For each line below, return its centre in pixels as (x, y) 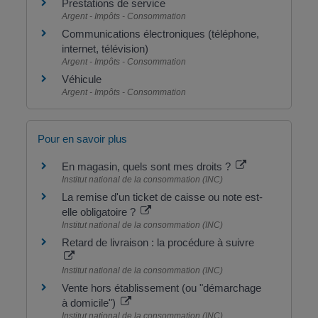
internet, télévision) (105, 49)
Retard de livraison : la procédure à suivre (158, 242)
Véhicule (81, 79)
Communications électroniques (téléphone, (160, 34)
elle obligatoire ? (100, 212)
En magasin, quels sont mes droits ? (147, 166)
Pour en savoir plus (82, 138)
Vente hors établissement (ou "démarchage (161, 287)
